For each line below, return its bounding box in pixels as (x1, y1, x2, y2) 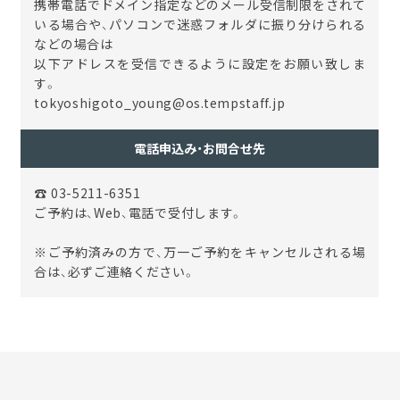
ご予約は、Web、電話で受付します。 (34, 204, 244, 222)
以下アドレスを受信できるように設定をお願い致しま (34, 54, 366, 73)
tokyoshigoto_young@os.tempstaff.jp (34, 94, 286, 112)
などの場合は (34, 35, 113, 54)
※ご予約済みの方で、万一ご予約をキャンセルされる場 (34, 243, 366, 262)
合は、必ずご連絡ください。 (34, 262, 196, 281)
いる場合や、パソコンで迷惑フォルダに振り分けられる (34, 15, 366, 34)
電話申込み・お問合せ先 (134, 139, 266, 158)
